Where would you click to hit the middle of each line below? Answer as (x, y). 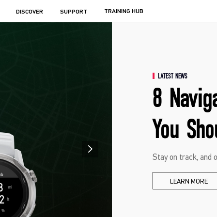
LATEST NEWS (173, 77)
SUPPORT (74, 12)
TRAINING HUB (124, 11)
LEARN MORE (189, 181)
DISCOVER (30, 12)
